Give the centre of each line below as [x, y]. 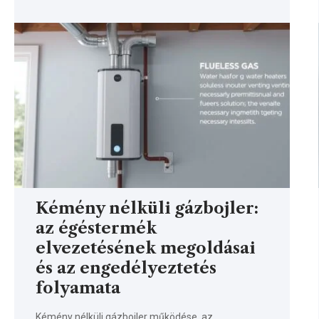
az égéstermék [96, 228]
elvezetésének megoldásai [146, 248]
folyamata [78, 288]
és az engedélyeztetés [126, 268]
